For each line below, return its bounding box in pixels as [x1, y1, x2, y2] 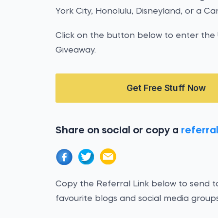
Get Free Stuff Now [127, 83, 206, 93]
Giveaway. [55, 46, 96, 54]
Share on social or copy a [55, 126, 182, 136]
